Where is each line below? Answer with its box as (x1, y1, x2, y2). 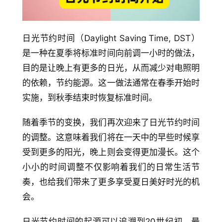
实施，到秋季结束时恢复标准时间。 (22, 93, 157, 103)
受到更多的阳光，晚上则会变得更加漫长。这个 (22, 147, 200, 158)
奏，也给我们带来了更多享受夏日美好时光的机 (22, 177, 200, 187)
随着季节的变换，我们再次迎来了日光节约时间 (22, 117, 200, 128)
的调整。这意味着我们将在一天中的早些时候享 (22, 132, 200, 143)
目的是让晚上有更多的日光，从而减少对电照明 (22, 63, 200, 73)
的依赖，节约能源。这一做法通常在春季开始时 (22, 78, 200, 88)
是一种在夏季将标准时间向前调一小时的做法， (22, 48, 200, 58)
